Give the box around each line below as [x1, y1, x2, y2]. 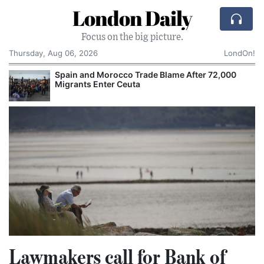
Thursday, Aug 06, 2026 [9, 48, 98, 58]
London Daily [72, 4, 192, 32]
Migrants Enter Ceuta [55, 79, 140, 89]
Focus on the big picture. [81, 32, 183, 42]
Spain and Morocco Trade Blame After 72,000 [55, 70, 236, 80]
